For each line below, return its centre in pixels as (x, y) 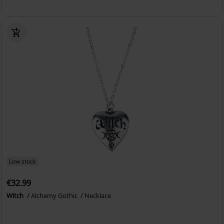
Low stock (23, 161)
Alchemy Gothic (55, 195)
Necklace (98, 195)
